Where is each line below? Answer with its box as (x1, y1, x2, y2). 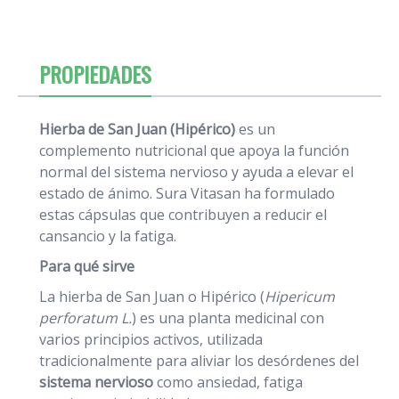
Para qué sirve (39, 256, 134, 277)
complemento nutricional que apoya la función (39, 141, 349, 161)
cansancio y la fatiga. (39, 226, 176, 247)
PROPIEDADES (39, 58, 151, 91)
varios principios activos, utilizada (39, 330, 263, 350)
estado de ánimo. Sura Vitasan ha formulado (39, 183, 335, 204)
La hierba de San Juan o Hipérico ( (39, 287, 265, 307)
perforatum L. (39, 308, 132, 329)
